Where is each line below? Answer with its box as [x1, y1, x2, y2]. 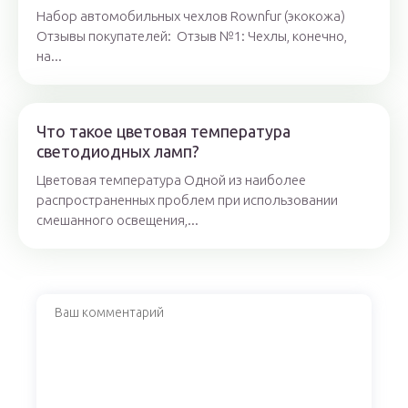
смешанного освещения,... [36, 212, 199, 229]
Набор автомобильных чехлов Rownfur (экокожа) [36, 8, 345, 25]
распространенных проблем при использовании [36, 192, 338, 209]
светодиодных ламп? [36, 142, 199, 161]
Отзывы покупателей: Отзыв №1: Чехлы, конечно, [36, 28, 347, 45]
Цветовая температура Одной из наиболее [36, 172, 306, 189]
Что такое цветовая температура [36, 122, 291, 141]
